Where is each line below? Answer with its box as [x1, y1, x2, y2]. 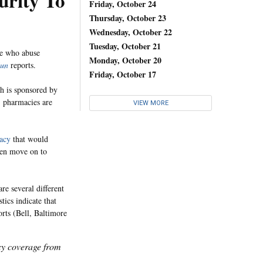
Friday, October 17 [89, 68, 156, 80]
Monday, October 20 [89, 53, 161, 66]
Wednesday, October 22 [89, 25, 172, 38]
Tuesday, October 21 [89, 39, 161, 52]
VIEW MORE [133, 99, 168, 107]
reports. [8, 59, 36, 70]
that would [11, 133, 48, 144]
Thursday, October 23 [89, 11, 166, 24]
